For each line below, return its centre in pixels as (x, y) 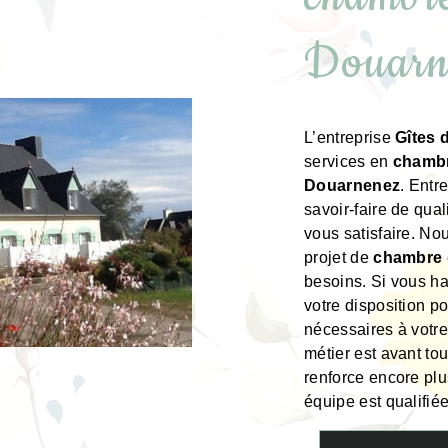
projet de (339, 257)
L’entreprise (350, 137)
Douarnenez (352, 185)
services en (348, 161)
